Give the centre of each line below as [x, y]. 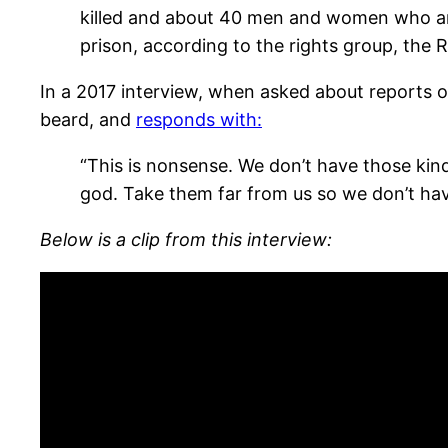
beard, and [88, 119]
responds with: [199, 119]
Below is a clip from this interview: [186, 239]
